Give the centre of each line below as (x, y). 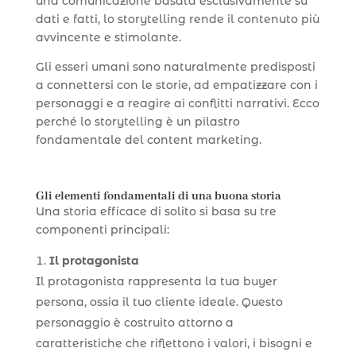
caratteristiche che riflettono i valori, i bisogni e (174, 343)
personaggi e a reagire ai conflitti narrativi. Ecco (177, 103)
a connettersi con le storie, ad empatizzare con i (176, 85)
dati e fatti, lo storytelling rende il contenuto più (177, 19)
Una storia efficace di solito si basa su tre (156, 211)
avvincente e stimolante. (108, 37)
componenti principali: (102, 229)
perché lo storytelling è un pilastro (137, 121)
